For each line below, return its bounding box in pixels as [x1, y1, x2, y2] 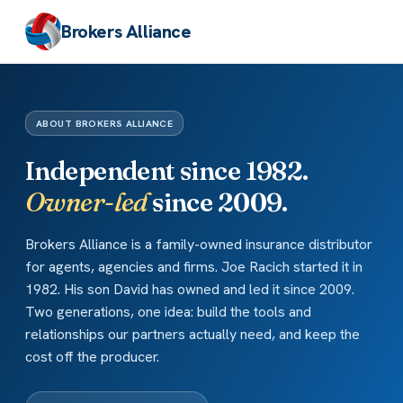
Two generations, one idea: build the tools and [25, 302, 311, 322]
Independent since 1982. [25, 154, 309, 186]
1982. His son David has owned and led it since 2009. [25, 280, 354, 300]
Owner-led [25, 185, 148, 218]
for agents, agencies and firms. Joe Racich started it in [25, 257, 363, 277]
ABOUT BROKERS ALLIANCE [36, 116, 174, 130]
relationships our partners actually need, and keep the [25, 325, 360, 345]
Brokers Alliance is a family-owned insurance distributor [25, 235, 372, 255]
